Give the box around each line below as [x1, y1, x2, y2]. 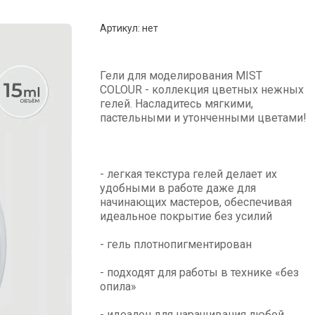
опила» [100, 280, 136, 293]
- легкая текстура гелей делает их [100, 167, 277, 181]
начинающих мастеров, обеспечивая [100, 195, 292, 209]
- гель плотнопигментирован [100, 238, 252, 251]
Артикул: [100, 22, 140, 34]
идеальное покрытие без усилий [100, 210, 272, 223]
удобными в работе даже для [100, 181, 256, 195]
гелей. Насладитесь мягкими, [100, 97, 253, 110]
